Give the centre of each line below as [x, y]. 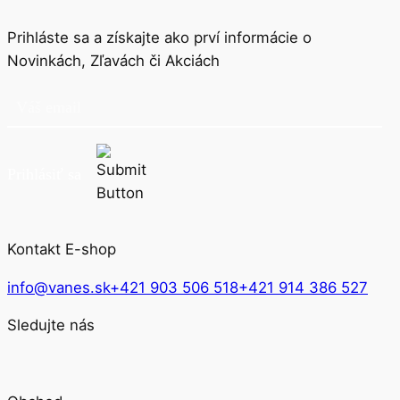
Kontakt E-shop [62, 249]
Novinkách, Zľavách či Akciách [113, 61]
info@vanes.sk [58, 287]
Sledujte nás [51, 325]
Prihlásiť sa [44, 174]
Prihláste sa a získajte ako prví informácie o [159, 38]
